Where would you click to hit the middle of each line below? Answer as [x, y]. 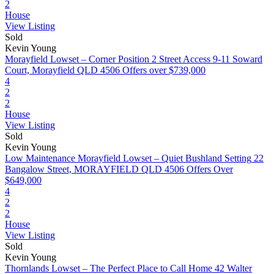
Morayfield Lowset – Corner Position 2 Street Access [108, 59]
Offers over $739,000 [164, 70]
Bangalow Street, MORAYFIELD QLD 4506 [94, 169]
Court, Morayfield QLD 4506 [62, 70]
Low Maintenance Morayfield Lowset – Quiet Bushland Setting [128, 158]
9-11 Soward [238, 59]
